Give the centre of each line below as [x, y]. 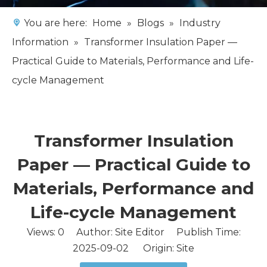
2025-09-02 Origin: [125, 248]
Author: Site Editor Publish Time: [152, 232]
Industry [200, 23]
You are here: [55, 23]
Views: [42, 232]
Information [40, 42]
